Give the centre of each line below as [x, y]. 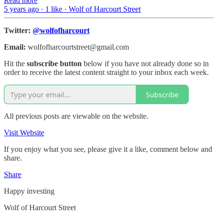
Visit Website [24, 133]
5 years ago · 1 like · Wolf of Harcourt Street [72, 9]
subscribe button [54, 64]
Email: [16, 47]
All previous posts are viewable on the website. [76, 116]
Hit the [15, 64]
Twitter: [18, 31]
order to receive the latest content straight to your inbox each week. [106, 73]
